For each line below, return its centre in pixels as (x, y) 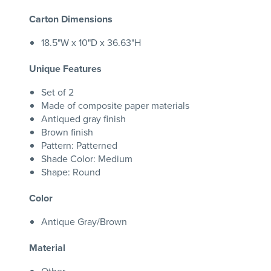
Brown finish (67, 132)
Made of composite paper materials (115, 106)
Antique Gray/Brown (84, 222)
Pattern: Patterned (79, 146)
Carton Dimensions (71, 19)
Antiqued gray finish (83, 119)
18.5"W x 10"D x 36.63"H (91, 43)
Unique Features (65, 69)
